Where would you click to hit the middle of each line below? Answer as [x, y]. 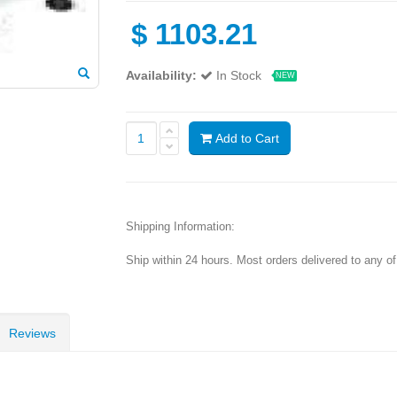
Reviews [32, 333]
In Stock [240, 75]
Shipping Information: [180, 226]
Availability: [161, 75]
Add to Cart [245, 138]
